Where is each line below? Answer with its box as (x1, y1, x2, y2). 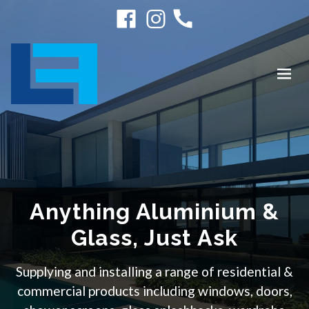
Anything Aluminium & (29, 199, 280, 224)
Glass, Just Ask (71, 225, 238, 250)
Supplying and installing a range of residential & (16, 263, 293, 279)
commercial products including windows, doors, (17, 283, 292, 299)
